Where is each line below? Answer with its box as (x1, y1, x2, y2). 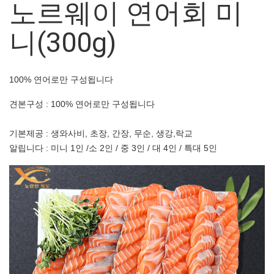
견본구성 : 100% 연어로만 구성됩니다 (9, 98, 155, 109)
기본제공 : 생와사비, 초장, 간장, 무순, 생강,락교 (9, 128, 193, 138)
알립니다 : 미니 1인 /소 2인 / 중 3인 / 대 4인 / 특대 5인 (9, 143, 217, 153)
